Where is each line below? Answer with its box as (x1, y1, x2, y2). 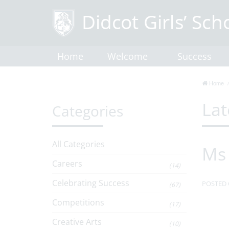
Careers (52, 158, 82, 169)
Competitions (52, 197, 104, 208)
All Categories (52, 139, 105, 150)
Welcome (107, 50, 148, 62)
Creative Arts (52, 216, 102, 227)
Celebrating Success (52, 177, 129, 189)
